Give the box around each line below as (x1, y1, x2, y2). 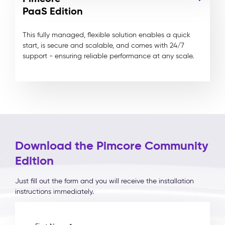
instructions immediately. (15, 187, 94, 196)
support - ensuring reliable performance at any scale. (23, 52, 194, 60)
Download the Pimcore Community (15, 138, 208, 153)
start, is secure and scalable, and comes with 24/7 (23, 41, 184, 50)
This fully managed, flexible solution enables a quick (23, 31, 190, 39)
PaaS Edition (23, 5, 83, 18)
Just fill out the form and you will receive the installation (15, 177, 194, 185)
